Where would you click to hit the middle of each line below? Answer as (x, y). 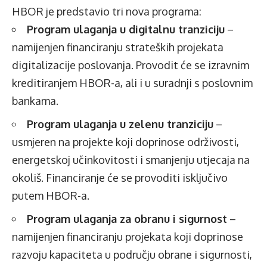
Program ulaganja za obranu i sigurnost (127, 219)
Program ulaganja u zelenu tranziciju (120, 124)
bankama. (35, 101)
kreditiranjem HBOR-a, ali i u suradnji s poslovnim (132, 83)
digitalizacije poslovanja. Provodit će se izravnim (131, 65)
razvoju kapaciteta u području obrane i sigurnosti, (132, 255)
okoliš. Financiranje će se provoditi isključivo (120, 178)
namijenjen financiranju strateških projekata (118, 47)
